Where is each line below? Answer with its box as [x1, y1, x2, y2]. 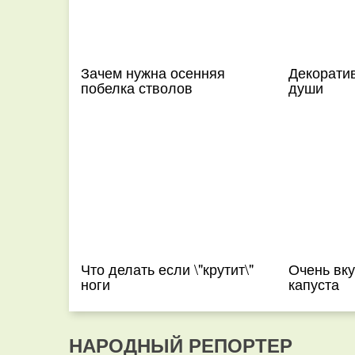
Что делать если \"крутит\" [81, 258, 254, 279]
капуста [288, 273, 339, 294]
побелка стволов [81, 77, 193, 97]
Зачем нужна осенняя [81, 62, 225, 82]
